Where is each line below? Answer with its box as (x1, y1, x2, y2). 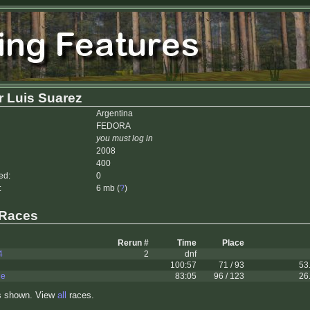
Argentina (96, 109, 133, 118)
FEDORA (96, 121, 131, 131)
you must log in (96, 134, 153, 143)
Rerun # (118, 238, 149, 248)
